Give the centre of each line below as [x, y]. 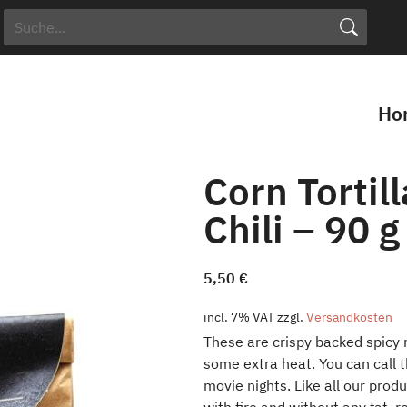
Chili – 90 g [302, 229]
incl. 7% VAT [239, 317]
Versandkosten [349, 317]
